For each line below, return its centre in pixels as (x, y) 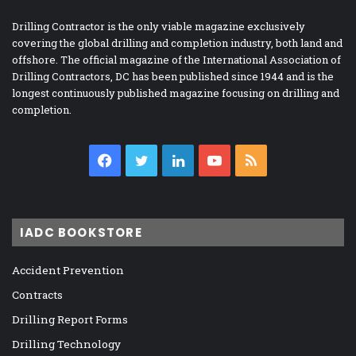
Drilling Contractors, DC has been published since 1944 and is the (173, 76)
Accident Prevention (68, 270)
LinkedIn (217, 160)
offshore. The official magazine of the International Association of (176, 59)
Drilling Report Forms (70, 319)
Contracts (37, 294)
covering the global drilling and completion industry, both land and (177, 43)
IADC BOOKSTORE (81, 232)
